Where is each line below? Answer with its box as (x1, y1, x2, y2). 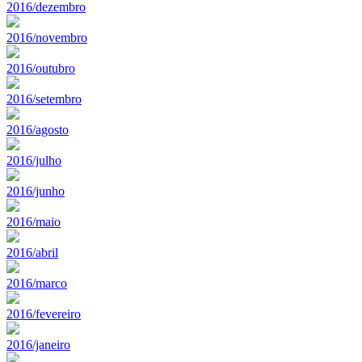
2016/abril (6, 245, 58, 259)
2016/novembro (6, 30, 87, 44)
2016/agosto (6, 122, 69, 137)
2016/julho (6, 153, 61, 167)
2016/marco (6, 276, 67, 290)
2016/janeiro (6, 337, 70, 351)
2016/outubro (6, 61, 75, 75)
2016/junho (6, 183, 65, 198)
